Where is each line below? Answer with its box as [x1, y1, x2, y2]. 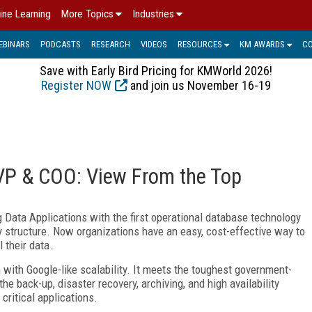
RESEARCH [91, 38, 130, 49]
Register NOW [41, 77, 111, 93]
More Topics [61, 8, 114, 20]
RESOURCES [178, 38, 222, 49]
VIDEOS [141, 38, 167, 49]
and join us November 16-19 [127, 77, 271, 93]
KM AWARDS [240, 38, 285, 49]
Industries [132, 8, 174, 20]
